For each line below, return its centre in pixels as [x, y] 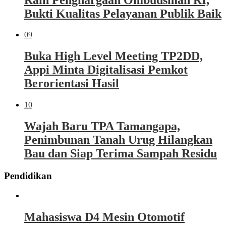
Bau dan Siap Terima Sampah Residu [121, 154]
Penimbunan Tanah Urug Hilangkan [118, 140]
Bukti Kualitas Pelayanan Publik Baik [123, 13]
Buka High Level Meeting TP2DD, [114, 56]
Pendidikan [28, 176]
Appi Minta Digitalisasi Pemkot [106, 70]
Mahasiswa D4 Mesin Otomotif [104, 217]
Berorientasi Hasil [72, 83]
